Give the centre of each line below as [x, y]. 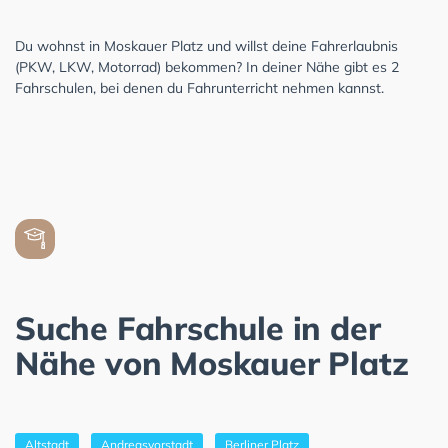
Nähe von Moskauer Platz [212, 363]
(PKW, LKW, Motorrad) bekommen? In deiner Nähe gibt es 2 [207, 67]
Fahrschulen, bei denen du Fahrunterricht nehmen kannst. [199, 88]
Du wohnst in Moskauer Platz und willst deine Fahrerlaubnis [206, 46]
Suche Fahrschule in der [198, 328]
